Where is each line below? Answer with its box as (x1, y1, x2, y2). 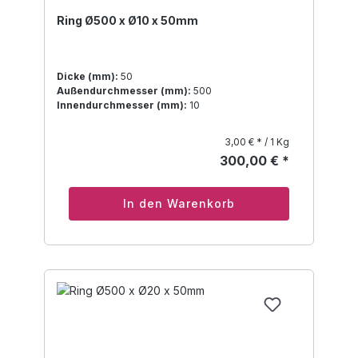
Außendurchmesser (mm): (57, 85, 191, 97)
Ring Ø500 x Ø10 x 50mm (57, 14, 198, 28)
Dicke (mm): (57, 70, 118, 83)
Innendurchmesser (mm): (57, 99, 187, 112)
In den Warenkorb (123, 197, 235, 211)
